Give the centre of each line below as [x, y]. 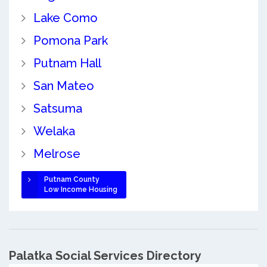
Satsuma [58, 109]
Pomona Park [70, 41]
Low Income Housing [80, 190]
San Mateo [63, 86]
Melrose [57, 154]
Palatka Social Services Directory [105, 255]
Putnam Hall [67, 63]
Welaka [54, 131]
